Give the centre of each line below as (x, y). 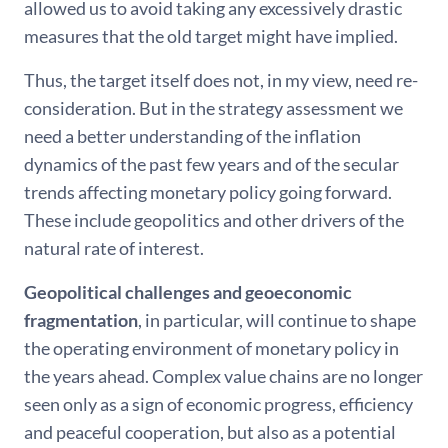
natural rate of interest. (114, 248)
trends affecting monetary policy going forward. (208, 192)
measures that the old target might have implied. (211, 36)
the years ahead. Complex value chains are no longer (223, 376)
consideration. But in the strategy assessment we (213, 108)
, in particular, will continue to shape (277, 320)
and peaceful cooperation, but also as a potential (210, 432)
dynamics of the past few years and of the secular (211, 164)
